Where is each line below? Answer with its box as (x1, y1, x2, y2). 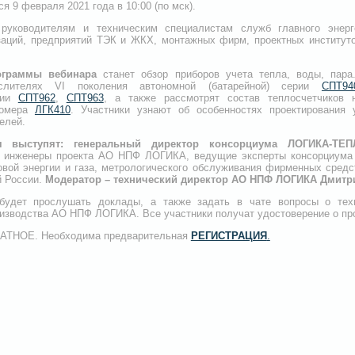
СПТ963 (66, 92, 104, 104)
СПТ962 (17, 92, 55, 104)
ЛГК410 (34, 104, 71, 116)
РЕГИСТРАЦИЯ (190, 230, 267, 242)
